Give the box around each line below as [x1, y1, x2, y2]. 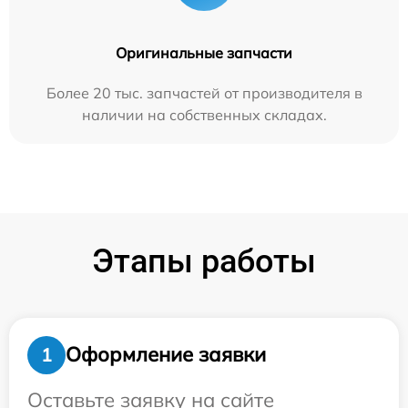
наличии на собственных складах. [81, 105, 327, 124]
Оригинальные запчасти [116, 43, 292, 62]
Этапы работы [92, 241, 316, 280]
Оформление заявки [66, 342, 266, 368]
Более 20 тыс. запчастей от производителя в [46, 83, 362, 102]
